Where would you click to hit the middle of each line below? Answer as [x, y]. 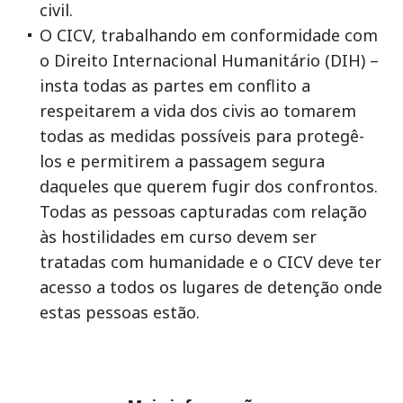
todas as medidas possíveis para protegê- [202, 136]
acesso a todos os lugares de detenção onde [211, 287]
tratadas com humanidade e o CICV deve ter [210, 262]
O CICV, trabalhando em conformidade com [209, 35]
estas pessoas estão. [122, 312]
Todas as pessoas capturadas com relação [203, 211]
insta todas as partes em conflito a [175, 85]
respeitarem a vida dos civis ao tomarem [198, 111]
